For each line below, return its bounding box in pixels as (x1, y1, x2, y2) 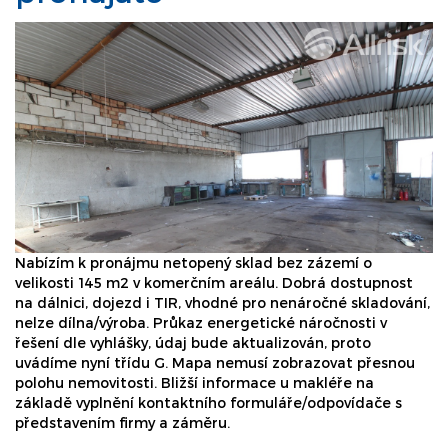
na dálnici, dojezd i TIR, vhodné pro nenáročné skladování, (15, 294, 430, 311)
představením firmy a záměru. (15, 414, 230, 431)
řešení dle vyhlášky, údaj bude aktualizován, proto (15, 334, 371, 351)
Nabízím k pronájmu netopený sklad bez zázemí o (15, 254, 372, 271)
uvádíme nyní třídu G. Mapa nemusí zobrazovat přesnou (15, 354, 415, 371)
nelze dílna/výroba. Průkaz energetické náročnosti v (15, 314, 387, 331)
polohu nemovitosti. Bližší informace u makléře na (15, 374, 374, 391)
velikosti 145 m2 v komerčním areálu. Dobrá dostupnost (15, 274, 413, 291)
